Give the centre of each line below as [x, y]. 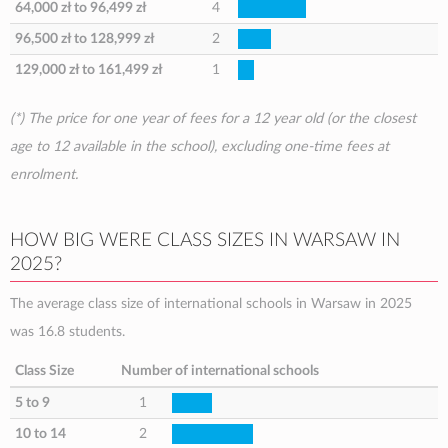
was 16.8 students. [67, 331]
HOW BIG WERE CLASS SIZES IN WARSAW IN [205, 240]
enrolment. [44, 174]
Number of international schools [220, 370]
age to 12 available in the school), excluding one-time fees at [199, 146]
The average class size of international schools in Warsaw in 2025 [211, 303]
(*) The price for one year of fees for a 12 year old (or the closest [213, 118]
